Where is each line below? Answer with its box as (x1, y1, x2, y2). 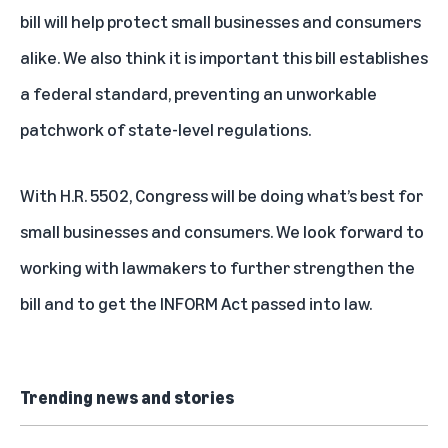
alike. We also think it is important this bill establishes (20, 46, 428, 68)
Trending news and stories (20, 386, 234, 408)
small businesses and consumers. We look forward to (20, 220, 424, 242)
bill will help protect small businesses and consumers (20, 10, 421, 32)
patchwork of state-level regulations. (20, 118, 311, 140)
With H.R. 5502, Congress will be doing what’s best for (20, 184, 423, 206)
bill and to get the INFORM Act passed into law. (20, 292, 372, 314)
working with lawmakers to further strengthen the (20, 256, 415, 278)
